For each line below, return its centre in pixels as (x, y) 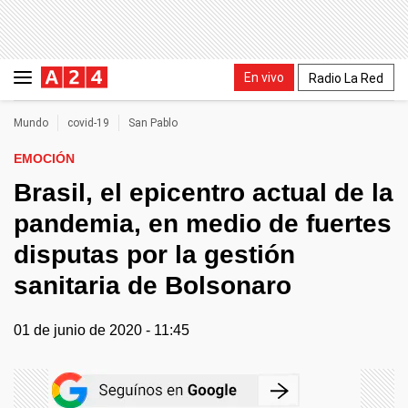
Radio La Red (346, 78)
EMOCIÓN (44, 158)
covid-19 (88, 123)
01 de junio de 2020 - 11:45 (102, 330)
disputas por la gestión (154, 255)
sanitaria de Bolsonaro (153, 286)
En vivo (264, 77)
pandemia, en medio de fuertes (203, 224)
